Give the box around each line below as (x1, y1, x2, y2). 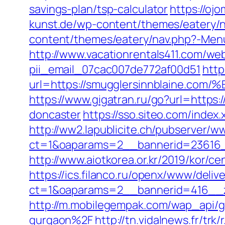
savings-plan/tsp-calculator (29, 2, 168, 17)
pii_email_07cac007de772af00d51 (29, 62, 200, 77)
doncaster (29, 107, 81, 122)
